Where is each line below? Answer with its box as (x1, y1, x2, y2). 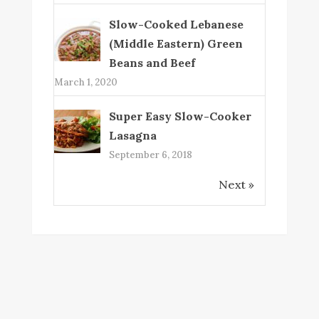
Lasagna (108, 128, 157, 143)
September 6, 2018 (108, 149, 192, 162)
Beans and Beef (108, 56, 195, 70)
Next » (219, 177, 255, 192)
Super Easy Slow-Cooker (108, 109, 251, 124)
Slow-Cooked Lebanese (108, 17, 244, 32)
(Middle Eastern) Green (108, 36, 243, 51)
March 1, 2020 (53, 76, 117, 89)
